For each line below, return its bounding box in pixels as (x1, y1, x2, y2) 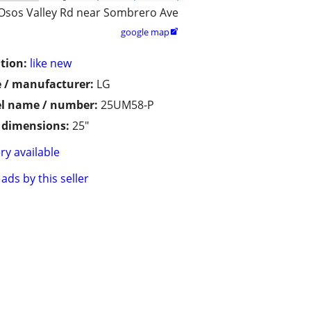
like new (30, 56, 72, 72)
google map (121, 26, 169, 39)
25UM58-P (101, 97, 154, 113)
